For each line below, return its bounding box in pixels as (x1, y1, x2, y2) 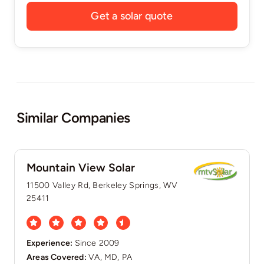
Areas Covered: (26, 252, 89, 263)
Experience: (26, 238, 75, 249)
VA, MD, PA (88, 252, 133, 263)
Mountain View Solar (26, 160, 135, 174)
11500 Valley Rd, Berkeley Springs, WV (26, 180, 177, 190)
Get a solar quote (91, 9, 173, 22)
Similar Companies (16, 109, 130, 126)
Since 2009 (74, 238, 120, 249)
